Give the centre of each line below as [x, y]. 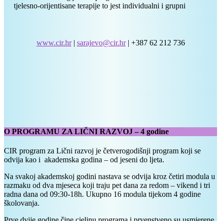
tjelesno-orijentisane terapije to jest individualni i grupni [100, 5]
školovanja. [22, 203]
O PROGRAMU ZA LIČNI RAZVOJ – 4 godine [86, 131]
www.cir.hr [54, 42]
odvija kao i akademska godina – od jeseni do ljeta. [84, 160]
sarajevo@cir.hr [101, 42]
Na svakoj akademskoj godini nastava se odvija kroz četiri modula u [110, 177]
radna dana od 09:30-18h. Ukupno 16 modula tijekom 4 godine [102, 194]
